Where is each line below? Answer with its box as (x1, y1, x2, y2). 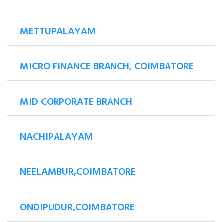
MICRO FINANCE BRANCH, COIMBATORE (20, 59, 194, 75)
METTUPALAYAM (20, 24, 96, 40)
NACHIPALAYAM (20, 129, 93, 146)
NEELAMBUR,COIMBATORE (20, 165, 136, 181)
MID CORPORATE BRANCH (20, 94, 132, 111)
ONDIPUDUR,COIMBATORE (20, 200, 135, 216)
